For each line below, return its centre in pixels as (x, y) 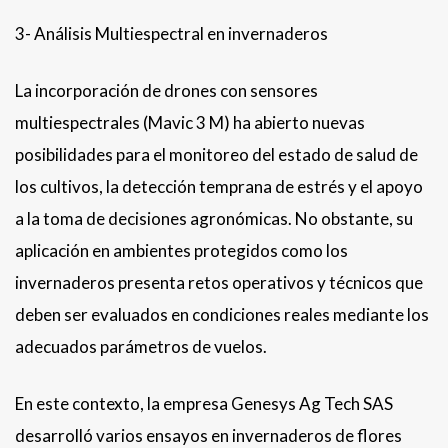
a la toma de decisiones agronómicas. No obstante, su (214, 219)
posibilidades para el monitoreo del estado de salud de (216, 155)
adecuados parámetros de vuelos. (141, 347)
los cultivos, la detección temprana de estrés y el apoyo (219, 187)
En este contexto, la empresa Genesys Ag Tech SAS (204, 404)
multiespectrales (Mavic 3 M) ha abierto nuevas (190, 123)
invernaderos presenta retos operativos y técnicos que (219, 283)
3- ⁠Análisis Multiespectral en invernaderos (171, 34)
